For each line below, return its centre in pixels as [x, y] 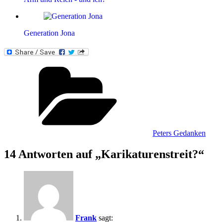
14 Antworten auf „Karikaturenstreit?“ [104, 154]
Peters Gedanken [179, 133]
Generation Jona [49, 33]
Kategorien [169, 65]
